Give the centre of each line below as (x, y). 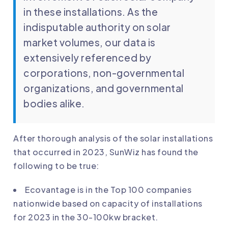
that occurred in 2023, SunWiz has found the (106, 152)
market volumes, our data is (90, 42)
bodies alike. (54, 104)
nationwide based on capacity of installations (108, 204)
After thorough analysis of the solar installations (113, 138)
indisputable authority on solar (97, 27)
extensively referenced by (88, 58)
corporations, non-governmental (104, 73)
